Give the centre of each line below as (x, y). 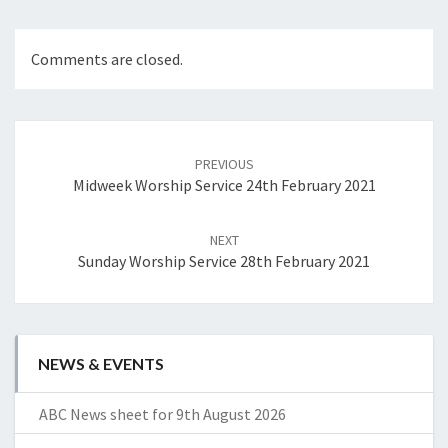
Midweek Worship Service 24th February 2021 (224, 185)
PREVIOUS (224, 164)
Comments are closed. (107, 59)
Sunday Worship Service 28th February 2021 (224, 261)
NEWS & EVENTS (101, 364)
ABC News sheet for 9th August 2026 (162, 414)
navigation (66, 156)
